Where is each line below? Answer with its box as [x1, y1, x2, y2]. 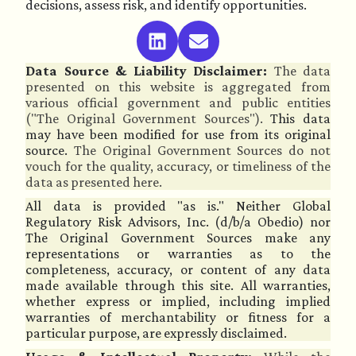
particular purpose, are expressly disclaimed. [25, 325, 287, 341]
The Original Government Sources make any [25, 230, 331, 246]
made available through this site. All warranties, [25, 277, 331, 293]
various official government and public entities [25, 95, 331, 110]
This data [270, 110, 331, 126]
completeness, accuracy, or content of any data [25, 261, 331, 277]
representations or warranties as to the [25, 246, 331, 261]
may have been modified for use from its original [25, 126, 331, 142]
